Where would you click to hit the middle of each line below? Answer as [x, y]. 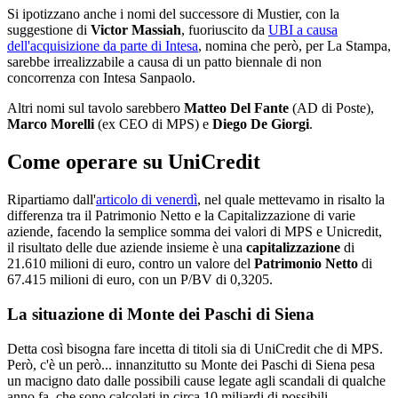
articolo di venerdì [147, 200]
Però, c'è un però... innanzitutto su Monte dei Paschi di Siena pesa [191, 364]
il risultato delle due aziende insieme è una [127, 248]
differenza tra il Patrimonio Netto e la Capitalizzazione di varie [181, 216]
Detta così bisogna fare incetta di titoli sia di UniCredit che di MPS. [195, 348]
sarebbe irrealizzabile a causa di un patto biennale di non [164, 62]
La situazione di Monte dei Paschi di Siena [161, 314]
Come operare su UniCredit [134, 162]
